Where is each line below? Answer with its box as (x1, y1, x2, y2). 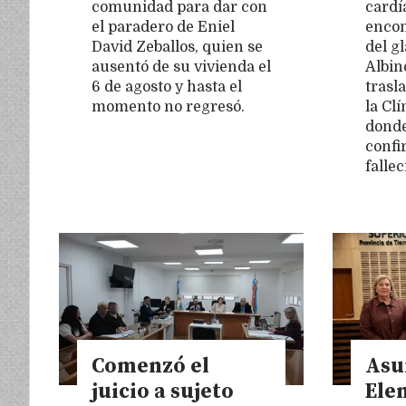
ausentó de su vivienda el (92, 59, 271, 76)
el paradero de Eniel (92, 19, 235, 36)
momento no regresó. (92, 99, 245, 116)
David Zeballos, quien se (92, 39, 263, 56)
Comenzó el (92, 353, 209, 380)
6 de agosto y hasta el (92, 79, 242, 96)
